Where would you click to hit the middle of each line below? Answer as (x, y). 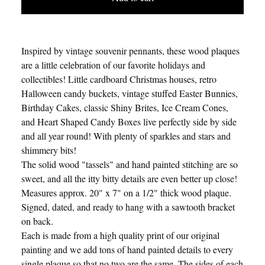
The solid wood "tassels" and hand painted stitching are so (130, 164)
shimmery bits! (49, 150)
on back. (37, 221)
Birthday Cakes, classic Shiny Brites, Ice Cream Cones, (125, 107)
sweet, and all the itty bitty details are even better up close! (129, 178)
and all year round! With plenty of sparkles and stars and (126, 135)
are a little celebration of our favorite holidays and (113, 64)
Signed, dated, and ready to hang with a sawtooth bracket (128, 206)
